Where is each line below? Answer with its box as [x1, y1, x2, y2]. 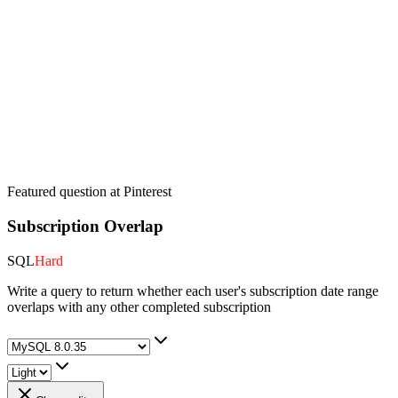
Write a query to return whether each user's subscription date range [7, 283, 378, 298]
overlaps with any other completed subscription [7, 298, 271, 314]
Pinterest [123, 184, 171, 200]
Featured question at [7, 184, 123, 200]
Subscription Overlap [7, 216, 163, 235]
